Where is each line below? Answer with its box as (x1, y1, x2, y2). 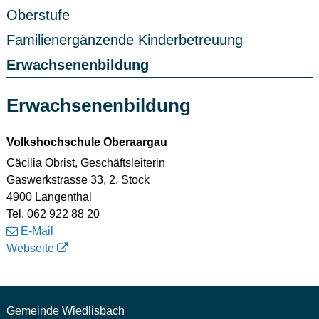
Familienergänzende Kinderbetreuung (6, 32, 243, 48)
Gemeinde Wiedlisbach (6, 305, 125, 318)
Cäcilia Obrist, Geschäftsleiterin (6, 157, 165, 169)
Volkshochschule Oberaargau (6, 136, 167, 149)
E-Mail (20, 225, 53, 238)
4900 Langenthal (6, 191, 92, 204)
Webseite (6, 242, 54, 255)
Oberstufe (6, 7, 70, 23)
